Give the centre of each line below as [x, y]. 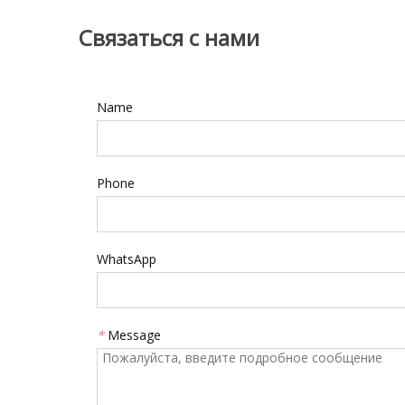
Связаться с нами [169, 37]
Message [134, 335]
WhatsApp [127, 259]
